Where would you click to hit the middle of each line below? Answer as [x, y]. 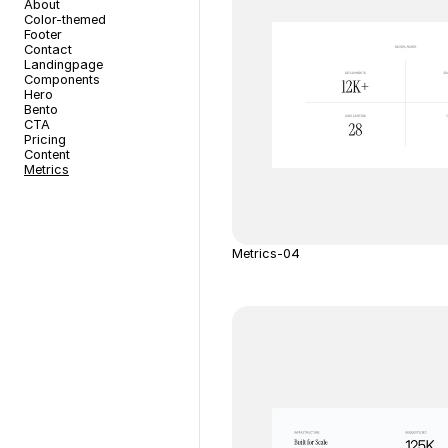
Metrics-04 [266, 253]
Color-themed [65, 19]
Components [62, 79]
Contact [48, 49]
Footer [43, 34]
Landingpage [63, 64]
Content [47, 154]
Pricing [45, 139]
